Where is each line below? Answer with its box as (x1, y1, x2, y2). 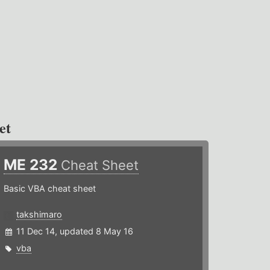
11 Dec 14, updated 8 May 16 (16, 226, 134, 237)
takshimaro (16, 209, 63, 220)
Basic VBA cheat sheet (4, 183, 96, 194)
